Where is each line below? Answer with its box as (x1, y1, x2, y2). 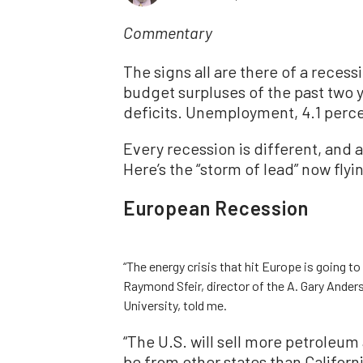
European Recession (123, 195, 309, 220)
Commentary (123, 26, 212, 43)
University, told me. (123, 297, 227, 313)
